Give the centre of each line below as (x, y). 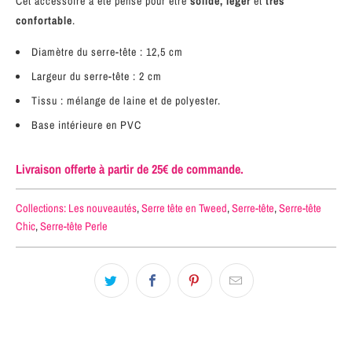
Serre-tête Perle (74, 226)
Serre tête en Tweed (184, 208)
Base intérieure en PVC (86, 125)
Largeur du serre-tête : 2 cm (98, 76)
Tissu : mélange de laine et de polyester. (126, 101)
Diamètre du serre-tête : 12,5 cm (109, 52)
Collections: (41, 208)
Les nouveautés (103, 208)
